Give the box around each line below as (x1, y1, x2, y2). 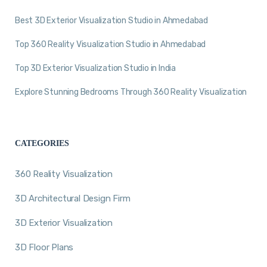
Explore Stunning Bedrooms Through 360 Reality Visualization (15, 86, 247, 97)
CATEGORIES (15, 139, 69, 148)
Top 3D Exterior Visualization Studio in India (15, 63, 176, 73)
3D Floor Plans (15, 241, 74, 253)
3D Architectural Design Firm (15, 193, 131, 204)
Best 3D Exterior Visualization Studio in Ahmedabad (15, 15, 208, 26)
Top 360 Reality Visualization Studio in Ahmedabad (15, 39, 206, 49)
